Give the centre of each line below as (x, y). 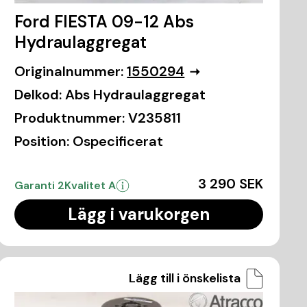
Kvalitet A (90, 186)
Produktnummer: (70, 118)
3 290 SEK (230, 184)
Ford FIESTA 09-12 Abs (105, 22)
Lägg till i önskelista (184, 279)
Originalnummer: (69, 72)
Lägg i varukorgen (139, 214)
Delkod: (38, 95)
